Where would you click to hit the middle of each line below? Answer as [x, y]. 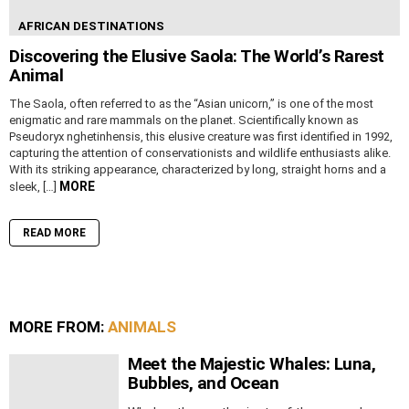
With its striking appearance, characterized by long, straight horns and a [198, 170]
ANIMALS [142, 327]
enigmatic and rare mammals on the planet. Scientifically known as [184, 121]
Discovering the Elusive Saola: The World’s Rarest [197, 57]
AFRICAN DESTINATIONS [91, 26]
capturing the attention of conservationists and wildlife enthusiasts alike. [200, 153]
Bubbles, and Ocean [204, 383]
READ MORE [54, 233]
